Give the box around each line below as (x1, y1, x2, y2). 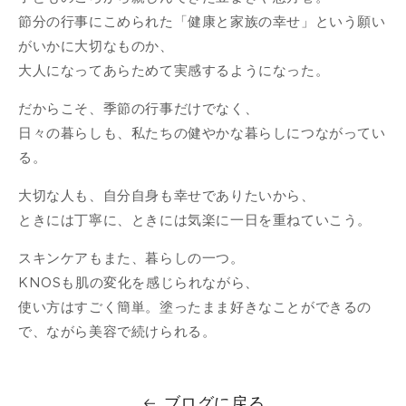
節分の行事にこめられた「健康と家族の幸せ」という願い (18, 13, 386, 30)
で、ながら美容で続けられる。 (18, 323, 217, 340)
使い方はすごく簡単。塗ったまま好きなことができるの (18, 298, 372, 315)
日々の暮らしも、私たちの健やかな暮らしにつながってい (18, 124, 386, 141)
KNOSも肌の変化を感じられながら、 (18, 274, 259, 291)
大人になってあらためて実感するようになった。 (18, 62, 330, 79)
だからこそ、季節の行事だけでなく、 (18, 100, 259, 117)
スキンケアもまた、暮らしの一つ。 (18, 249, 245, 266)
